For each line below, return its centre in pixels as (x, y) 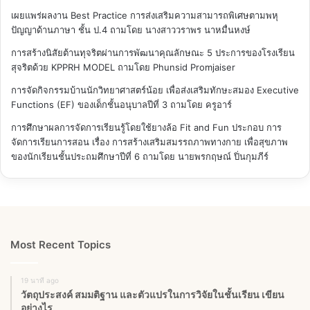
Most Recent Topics (61, 245)
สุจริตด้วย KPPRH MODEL (63, 67)
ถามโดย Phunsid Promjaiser (175, 67)
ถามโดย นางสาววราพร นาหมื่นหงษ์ (179, 30)
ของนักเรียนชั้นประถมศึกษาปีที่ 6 (75, 157)
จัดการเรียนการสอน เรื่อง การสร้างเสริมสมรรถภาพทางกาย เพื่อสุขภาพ (149, 142)
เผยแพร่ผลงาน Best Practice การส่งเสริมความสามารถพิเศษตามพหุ (145, 16)
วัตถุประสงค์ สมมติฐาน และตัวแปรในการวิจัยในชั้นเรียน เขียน (153, 295)
